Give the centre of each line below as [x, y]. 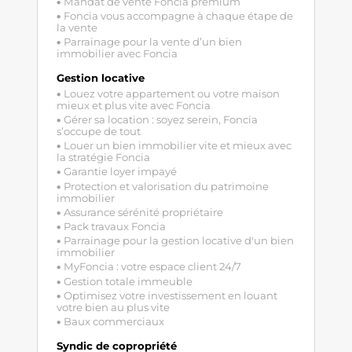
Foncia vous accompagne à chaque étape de [178, 15]
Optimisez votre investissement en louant [170, 295]
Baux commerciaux [114, 321]
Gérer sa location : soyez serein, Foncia [160, 119]
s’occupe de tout [98, 131]
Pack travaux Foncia [114, 226]
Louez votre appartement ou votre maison [171, 93]
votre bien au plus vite [113, 307]
